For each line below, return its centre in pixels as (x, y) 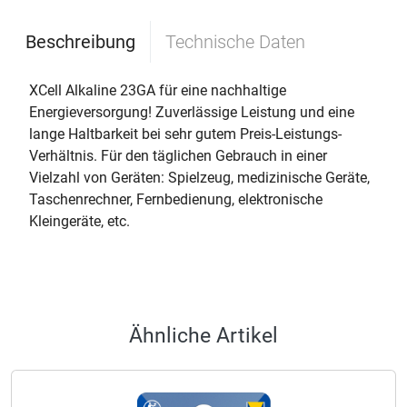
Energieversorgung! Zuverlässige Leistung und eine (192, 112)
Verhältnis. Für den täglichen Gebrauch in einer (178, 156)
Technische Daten (235, 42)
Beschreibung (80, 42)
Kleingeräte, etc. (79, 221)
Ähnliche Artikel (203, 336)
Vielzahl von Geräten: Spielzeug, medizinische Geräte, (199, 178)
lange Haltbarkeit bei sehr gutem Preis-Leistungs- (185, 134)
